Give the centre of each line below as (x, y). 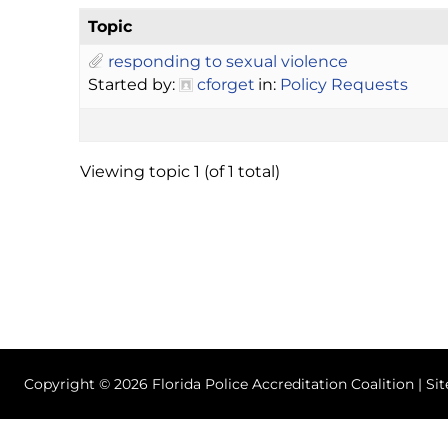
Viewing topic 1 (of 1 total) (180, 171)
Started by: (133, 84)
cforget (226, 84)
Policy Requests (344, 84)
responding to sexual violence (228, 61)
